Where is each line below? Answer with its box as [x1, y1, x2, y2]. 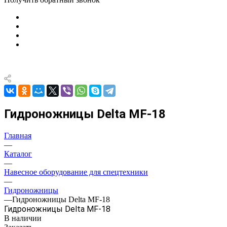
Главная [4, 131, 31, 140]
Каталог [4, 149, 32, 158]
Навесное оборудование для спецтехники [4, 167, 148, 176]
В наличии [4, 213, 42, 222]
